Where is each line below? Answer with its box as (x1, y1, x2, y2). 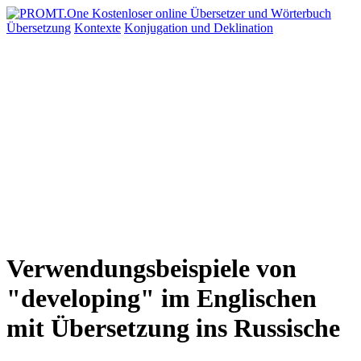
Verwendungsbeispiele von (6, 254, 297, 284)
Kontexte (74, 21, 121, 35)
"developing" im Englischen (6, 284, 317, 313)
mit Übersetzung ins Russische (6, 313, 340, 343)
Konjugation (124, 21, 191, 35)
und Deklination (191, 21, 273, 35)
